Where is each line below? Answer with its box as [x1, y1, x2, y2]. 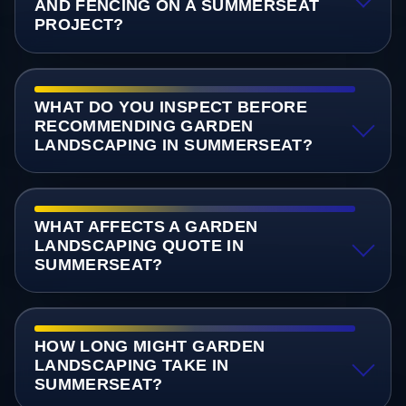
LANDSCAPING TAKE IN [34, 355, 229, 374]
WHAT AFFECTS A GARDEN [34, 217, 258, 236]
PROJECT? [34, 15, 124, 34]
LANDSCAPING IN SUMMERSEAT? [34, 135, 314, 154]
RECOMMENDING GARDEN [34, 116, 254, 135]
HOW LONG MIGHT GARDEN [34, 336, 266, 355]
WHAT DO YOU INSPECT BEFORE [34, 97, 308, 116]
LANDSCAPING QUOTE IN [34, 236, 244, 255]
